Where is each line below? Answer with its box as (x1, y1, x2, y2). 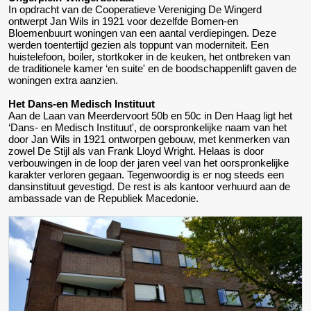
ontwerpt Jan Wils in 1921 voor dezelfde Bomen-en (8, 15, 238, 27)
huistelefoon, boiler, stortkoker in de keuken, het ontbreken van (8, 50, 290, 62)
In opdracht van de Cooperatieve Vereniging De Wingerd (8, 3, 262, 15)
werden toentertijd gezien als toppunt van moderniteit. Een (8, 38, 269, 51)
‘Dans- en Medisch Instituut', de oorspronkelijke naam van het (8, 121, 287, 133)
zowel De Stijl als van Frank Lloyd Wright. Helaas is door (8, 144, 264, 157)
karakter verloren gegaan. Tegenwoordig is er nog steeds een (8, 168, 284, 180)
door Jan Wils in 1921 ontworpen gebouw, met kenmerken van (8, 133, 289, 145)
